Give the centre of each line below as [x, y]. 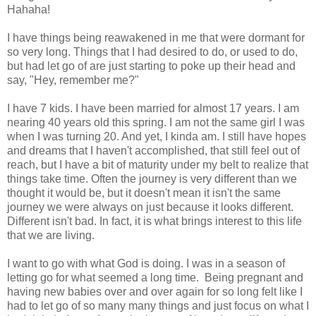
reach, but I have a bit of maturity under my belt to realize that [158, 164]
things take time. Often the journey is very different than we [152, 178]
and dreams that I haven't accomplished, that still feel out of [153, 150]
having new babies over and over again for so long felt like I [155, 291]
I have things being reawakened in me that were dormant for [156, 37]
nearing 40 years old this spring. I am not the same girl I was [156, 122]
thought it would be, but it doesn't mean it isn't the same [144, 193]
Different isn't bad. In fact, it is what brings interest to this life [154, 221]
